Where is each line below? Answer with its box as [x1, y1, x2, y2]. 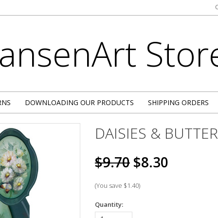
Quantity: [95, 200, 123, 209]
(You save [95, 181, 124, 190]
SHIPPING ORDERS [148, 98, 209, 107]
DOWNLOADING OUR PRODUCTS [25, 98, 134, 107]
